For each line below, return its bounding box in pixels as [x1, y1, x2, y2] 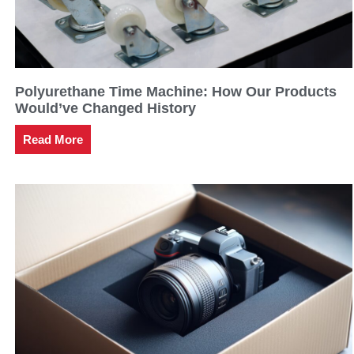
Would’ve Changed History [15, 100, 197, 116]
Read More [23, 132, 84, 146]
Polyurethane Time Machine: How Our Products [15, 83, 337, 100]
